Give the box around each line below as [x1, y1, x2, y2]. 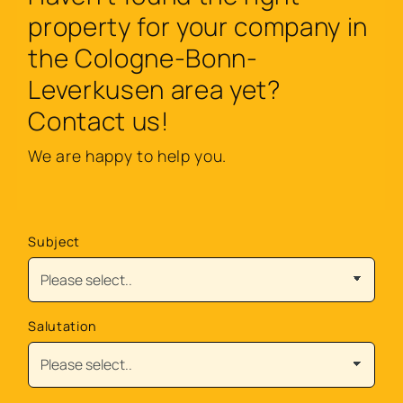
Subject [28, 233, 80, 251]
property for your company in [28, 9, 368, 44]
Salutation [28, 318, 97, 336]
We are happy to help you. [28, 145, 227, 167]
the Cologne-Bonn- [28, 40, 258, 76]
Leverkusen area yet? [28, 72, 281, 107]
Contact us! [28, 103, 169, 139]
